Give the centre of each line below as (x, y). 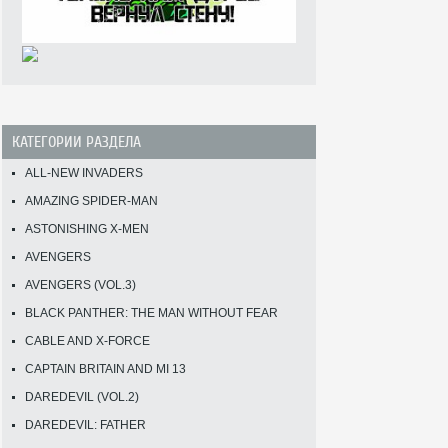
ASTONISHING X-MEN (87, 228)
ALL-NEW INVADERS (84, 172)
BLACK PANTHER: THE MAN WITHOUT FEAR (151, 312)
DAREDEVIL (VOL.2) (82, 396)
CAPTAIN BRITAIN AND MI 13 (105, 368)
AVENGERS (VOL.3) (80, 284)
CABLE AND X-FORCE (87, 340)
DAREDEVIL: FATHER (85, 424)
